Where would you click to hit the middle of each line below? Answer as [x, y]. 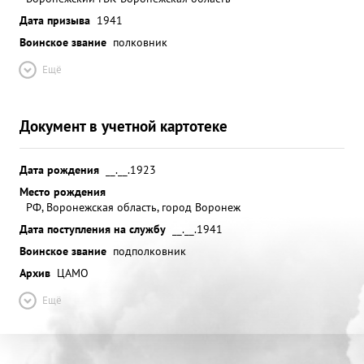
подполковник [149, 251]
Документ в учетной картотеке [123, 126]
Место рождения [63, 191]
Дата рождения [59, 169]
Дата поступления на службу [93, 229]
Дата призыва [55, 20]
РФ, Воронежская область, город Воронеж [133, 207]
